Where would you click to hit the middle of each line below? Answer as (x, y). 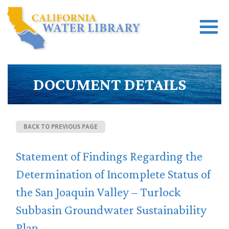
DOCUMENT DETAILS (110, 84)
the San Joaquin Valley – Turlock (98, 192)
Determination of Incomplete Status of (113, 174)
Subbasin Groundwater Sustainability (111, 210)
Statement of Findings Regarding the (109, 156)
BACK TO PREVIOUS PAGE (61, 127)
